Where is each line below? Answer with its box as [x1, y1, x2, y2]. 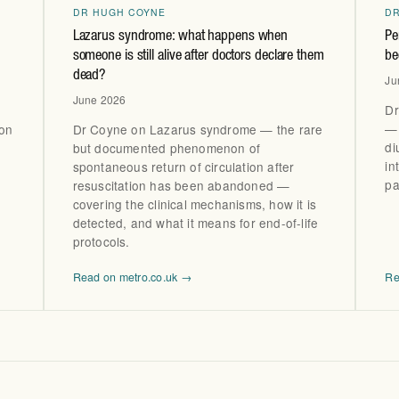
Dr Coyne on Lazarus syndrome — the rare [72, 120, 323, 139]
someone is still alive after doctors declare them [72, 48, 324, 64]
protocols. [72, 232, 130, 251]
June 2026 [72, 91, 126, 107]
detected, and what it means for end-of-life [72, 214, 319, 232]
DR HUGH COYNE [72, 4, 167, 19]
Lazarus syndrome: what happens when [72, 28, 289, 45]
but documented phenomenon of [72, 139, 261, 158]
